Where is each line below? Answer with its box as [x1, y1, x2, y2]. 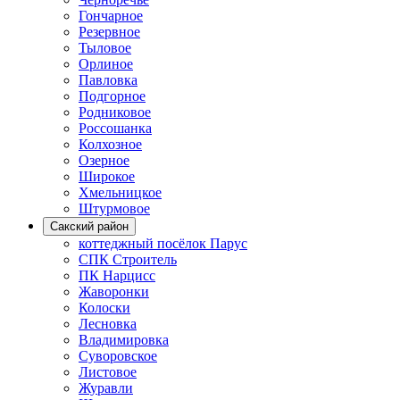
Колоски [79, 299, 130, 315]
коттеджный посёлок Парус [79, 235, 247, 251]
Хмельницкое [79, 184, 162, 200]
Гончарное [79, 7, 143, 23]
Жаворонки [79, 283, 149, 299]
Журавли [79, 379, 133, 396]
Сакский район [50, 219, 129, 233]
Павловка [79, 71, 137, 87]
